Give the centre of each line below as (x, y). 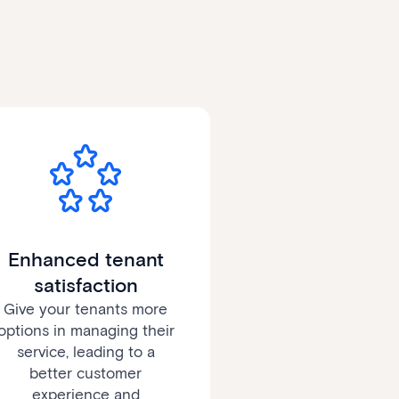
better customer (85, 374)
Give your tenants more (85, 309)
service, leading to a (85, 352)
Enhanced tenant (85, 260)
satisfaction (85, 286)
